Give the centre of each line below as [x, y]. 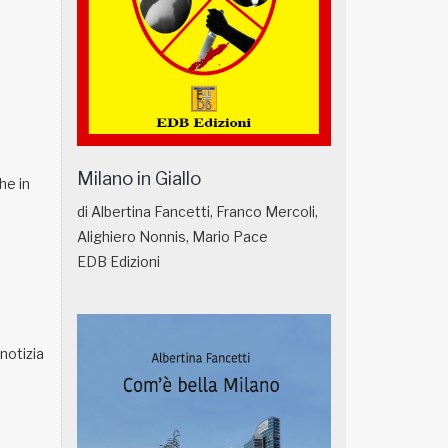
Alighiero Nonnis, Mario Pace [172, 237]
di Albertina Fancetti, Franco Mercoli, [197, 212]
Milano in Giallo [139, 179]
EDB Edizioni [118, 262]
